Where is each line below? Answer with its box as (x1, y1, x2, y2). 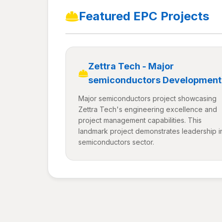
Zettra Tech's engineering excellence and (78, 105, 217, 113)
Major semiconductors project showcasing (78, 94, 217, 103)
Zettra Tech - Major (88, 61, 174, 71)
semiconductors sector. (78, 138, 154, 146)
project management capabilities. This (78, 116, 202, 124)
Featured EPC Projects (79, 9, 209, 23)
